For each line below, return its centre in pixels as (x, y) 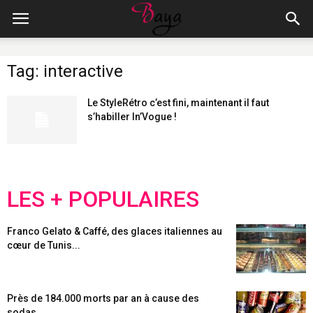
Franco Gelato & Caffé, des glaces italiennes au (115, 231)
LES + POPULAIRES (103, 199)
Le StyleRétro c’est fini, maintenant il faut (178, 103)
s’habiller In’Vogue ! (132, 117)
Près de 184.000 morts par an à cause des (103, 298)
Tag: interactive (65, 71)
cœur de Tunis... (44, 245)
